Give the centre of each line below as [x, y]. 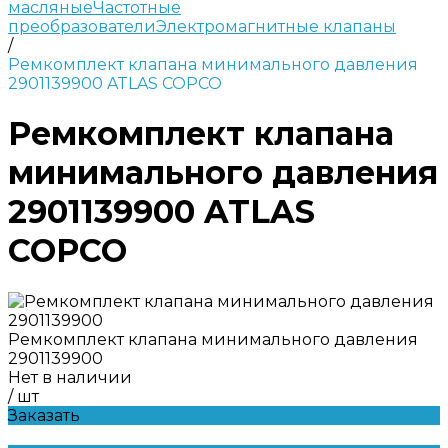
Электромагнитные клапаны [276, 26]
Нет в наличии [70, 377]
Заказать [44, 415]
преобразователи [82, 26]
